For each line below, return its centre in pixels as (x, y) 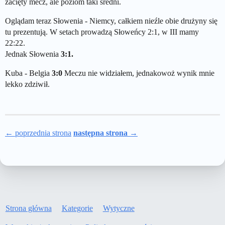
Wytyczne (119, 208)
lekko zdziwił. (27, 84)
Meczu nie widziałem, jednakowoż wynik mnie (138, 73)
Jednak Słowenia (33, 54)
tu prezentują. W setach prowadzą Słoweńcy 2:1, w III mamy (102, 32)
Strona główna (28, 208)
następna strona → (105, 133)
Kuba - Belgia (28, 73)
